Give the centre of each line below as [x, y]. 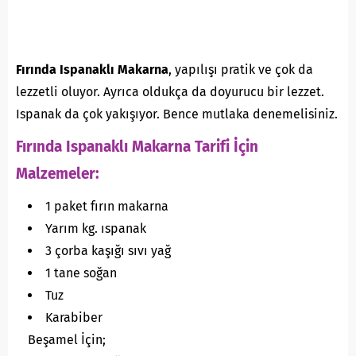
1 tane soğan [81, 273]
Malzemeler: [58, 174]
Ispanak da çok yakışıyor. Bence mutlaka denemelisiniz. [177, 114]
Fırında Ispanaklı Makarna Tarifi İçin [137, 147]
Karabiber [74, 318]
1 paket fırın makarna [107, 207]
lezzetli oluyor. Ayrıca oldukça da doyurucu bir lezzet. [170, 92]
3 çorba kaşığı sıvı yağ [108, 251]
